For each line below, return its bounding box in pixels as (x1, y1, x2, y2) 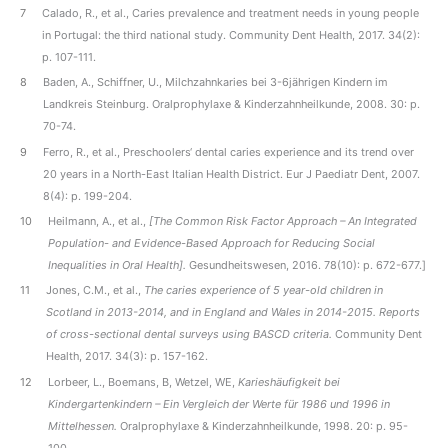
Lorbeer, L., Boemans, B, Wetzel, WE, (48, 374, 239, 389)
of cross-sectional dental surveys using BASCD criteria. (46, 327, 333, 342)
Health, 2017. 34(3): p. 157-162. (46, 349, 209, 364)
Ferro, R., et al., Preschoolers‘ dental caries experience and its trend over (43, 144, 415, 159)
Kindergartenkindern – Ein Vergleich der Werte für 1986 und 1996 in (48, 396, 391, 411)
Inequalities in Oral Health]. (48, 257, 187, 272)
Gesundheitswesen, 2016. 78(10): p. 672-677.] (186, 257, 427, 272)
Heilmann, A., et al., (48, 213, 150, 228)
